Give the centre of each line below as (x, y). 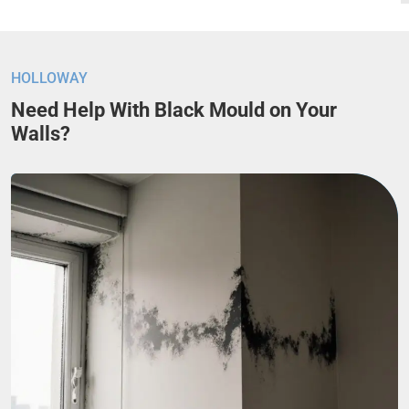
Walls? (41, 134)
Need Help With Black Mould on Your (174, 110)
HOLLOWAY (49, 79)
